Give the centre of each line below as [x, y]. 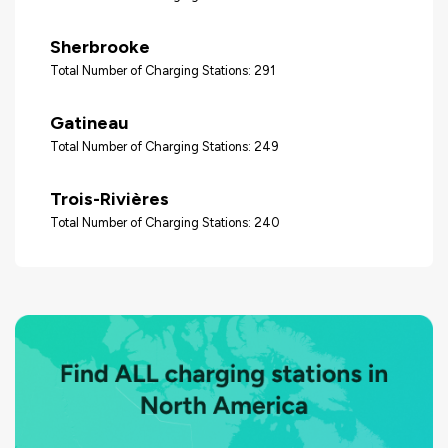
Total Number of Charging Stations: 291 [162, 70]
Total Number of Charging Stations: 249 [164, 146]
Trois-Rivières [109, 198]
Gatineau [89, 122]
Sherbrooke [100, 46]
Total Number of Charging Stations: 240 [165, 222]
